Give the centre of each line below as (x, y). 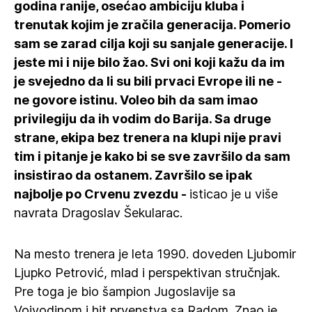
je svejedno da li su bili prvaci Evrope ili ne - (148, 81)
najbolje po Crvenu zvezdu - (102, 194)
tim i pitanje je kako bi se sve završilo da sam (152, 156)
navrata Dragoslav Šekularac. (98, 213)
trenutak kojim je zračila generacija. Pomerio (152, 25)
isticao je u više (234, 194)
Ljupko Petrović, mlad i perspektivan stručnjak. (147, 273)
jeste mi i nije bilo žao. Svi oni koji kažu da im (149, 62)
